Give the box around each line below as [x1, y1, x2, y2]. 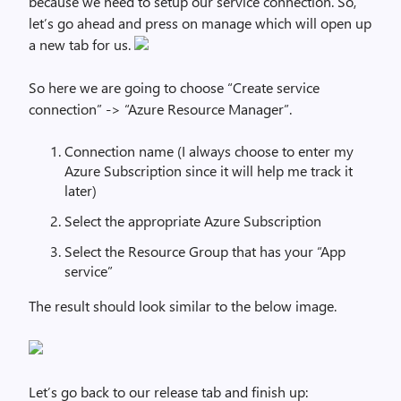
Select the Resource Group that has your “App [64, 242, 346, 260]
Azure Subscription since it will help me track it [64, 161, 353, 180]
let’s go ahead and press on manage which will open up [29, 13, 371, 32]
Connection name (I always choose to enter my [64, 141, 354, 160]
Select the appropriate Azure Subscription [64, 211, 321, 230]
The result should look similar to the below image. [29, 296, 337, 315]
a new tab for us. [29, 35, 134, 54]
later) [64, 181, 97, 200]
